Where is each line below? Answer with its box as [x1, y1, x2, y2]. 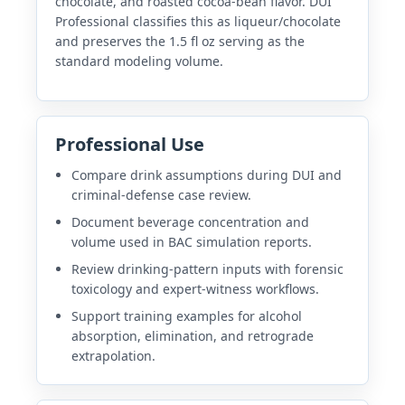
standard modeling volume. [55, 52, 223, 70]
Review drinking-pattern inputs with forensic [71, 259, 344, 278]
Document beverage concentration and [71, 212, 309, 231]
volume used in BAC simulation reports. [71, 232, 312, 250]
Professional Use [55, 131, 204, 156]
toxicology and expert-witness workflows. [71, 279, 319, 297]
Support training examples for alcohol [71, 306, 302, 325]
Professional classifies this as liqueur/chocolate [55, 12, 341, 30]
